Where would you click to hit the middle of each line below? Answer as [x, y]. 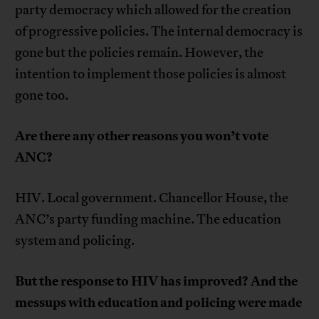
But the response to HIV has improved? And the [157, 281]
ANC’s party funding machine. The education [148, 219]
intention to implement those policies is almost [151, 74]
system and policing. [75, 240]
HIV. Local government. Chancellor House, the [152, 198]
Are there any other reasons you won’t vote [142, 136]
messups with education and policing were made [159, 302]
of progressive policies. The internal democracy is [159, 31]
